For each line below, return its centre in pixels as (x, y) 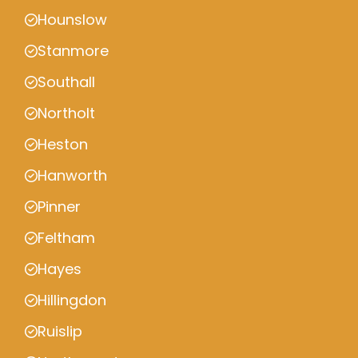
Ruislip (60, 331)
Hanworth (72, 175)
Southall (66, 82)
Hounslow (72, 20)
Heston (63, 144)
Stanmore (73, 51)
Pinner (59, 207)
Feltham (66, 238)
